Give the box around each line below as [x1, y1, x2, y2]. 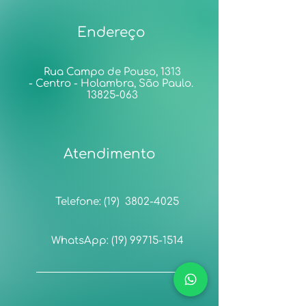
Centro [35, 78, 74, 89]
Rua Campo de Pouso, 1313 [43, 66, 181, 78]
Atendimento [63, 146, 156, 162]
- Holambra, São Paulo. [73, 78, 196, 89]
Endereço [77, 25, 145, 40]
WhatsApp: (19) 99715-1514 [51, 235, 184, 247]
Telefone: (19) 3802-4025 [55, 196, 179, 208]
